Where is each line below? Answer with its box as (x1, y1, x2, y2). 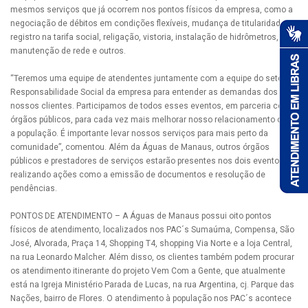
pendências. (10, 183, 57, 193)
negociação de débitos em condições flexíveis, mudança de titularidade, (10, 18, 287, 28)
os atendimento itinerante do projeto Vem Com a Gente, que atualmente (10, 265, 285, 276)
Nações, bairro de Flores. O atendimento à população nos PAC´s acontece (10, 293, 291, 303)
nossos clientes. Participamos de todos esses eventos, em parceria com (10, 100, 290, 111)
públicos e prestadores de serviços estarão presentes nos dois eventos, (10, 155, 286, 166)
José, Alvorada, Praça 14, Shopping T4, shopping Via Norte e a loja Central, (10, 238, 292, 248)
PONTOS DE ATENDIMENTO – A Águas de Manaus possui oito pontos (10, 210, 272, 221)
